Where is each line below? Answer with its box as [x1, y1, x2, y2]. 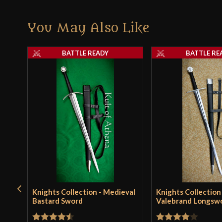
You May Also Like [27, 21, 150, 36]
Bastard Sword [32, 196, 83, 206]
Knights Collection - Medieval [32, 187, 136, 197]
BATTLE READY [62, 49, 109, 57]
